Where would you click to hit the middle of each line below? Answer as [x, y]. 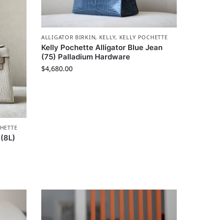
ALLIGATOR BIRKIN [69, 37]
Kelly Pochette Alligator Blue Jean [102, 47]
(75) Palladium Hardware [86, 56]
